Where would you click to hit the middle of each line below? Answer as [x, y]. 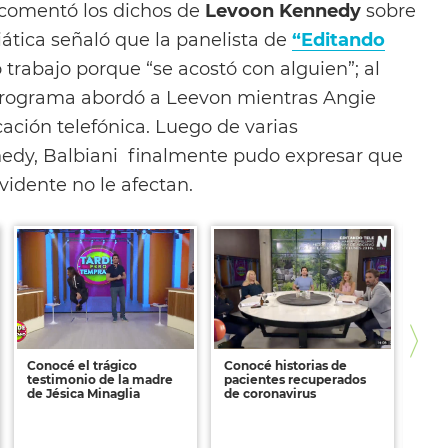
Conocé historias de [285, 365]
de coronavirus [270, 393]
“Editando [338, 39]
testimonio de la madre [100, 379]
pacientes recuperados [295, 379]
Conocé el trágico [82, 365]
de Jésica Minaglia [83, 393]
